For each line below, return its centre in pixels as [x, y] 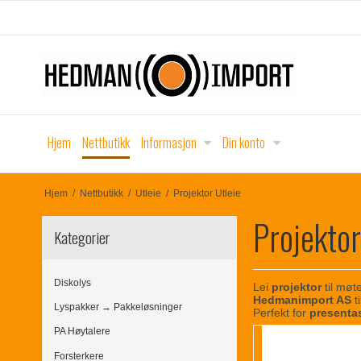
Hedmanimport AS [303, 300]
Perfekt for [282, 313]
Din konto [244, 143]
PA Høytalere [82, 332]
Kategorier [82, 237]
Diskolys [73, 282]
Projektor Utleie [207, 193]
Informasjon [169, 143]
